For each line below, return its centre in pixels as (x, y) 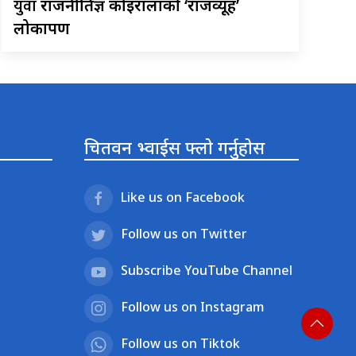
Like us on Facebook (183, 197)
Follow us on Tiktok (180, 344)
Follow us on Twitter (184, 234)
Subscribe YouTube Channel (207, 271)
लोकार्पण (42, 29)
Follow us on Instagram (193, 307)
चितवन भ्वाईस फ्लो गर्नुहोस (174, 147)
